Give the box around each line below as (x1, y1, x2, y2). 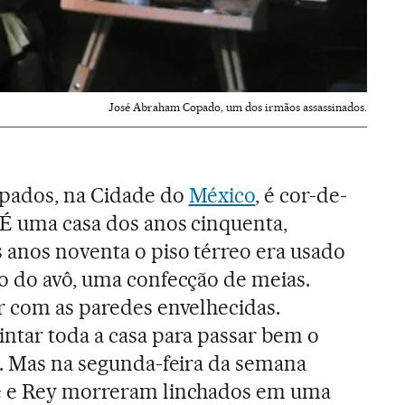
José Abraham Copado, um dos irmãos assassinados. (108, 100, 368, 115)
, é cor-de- (255, 183, 348, 209)
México (188, 183, 256, 209)
